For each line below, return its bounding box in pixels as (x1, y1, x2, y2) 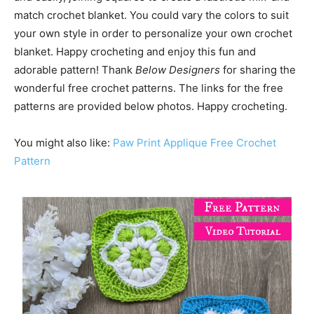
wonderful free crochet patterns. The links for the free (14, 81, 283, 95)
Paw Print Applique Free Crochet (113, 136, 276, 149)
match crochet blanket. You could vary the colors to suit (14, 8, 289, 22)
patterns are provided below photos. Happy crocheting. (14, 100, 287, 113)
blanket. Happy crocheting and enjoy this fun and (14, 45, 256, 58)
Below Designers (135, 63, 223, 76)
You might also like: (14, 136, 113, 149)
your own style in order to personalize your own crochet (14, 27, 292, 40)
